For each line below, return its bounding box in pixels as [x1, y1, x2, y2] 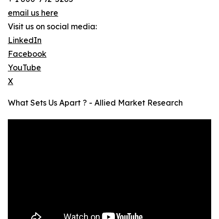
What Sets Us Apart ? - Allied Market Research [8, 98, 183, 108]
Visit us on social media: [8, 22, 97, 32]
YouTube [8, 63, 41, 73]
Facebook [8, 49, 46, 59]
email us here [8, 8, 58, 18]
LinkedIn [8, 35, 42, 45]
